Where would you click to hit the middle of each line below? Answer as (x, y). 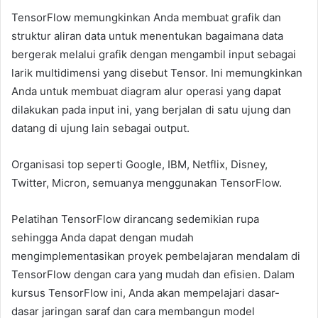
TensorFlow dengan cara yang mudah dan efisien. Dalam (153, 274)
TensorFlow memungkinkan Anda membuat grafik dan (146, 17)
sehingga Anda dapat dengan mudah (103, 237)
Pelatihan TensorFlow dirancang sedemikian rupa (135, 219)
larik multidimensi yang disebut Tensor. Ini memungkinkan (157, 72)
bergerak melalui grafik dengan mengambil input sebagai (154, 54)
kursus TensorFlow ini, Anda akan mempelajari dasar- (146, 292)
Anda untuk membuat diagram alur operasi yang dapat (146, 91)
